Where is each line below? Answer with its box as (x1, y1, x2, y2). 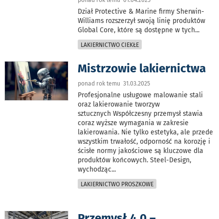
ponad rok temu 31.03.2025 (78, 80, 151, 87)
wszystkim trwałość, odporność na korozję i (78, 137, 211, 146)
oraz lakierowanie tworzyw (78, 100, 160, 109)
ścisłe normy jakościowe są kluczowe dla (78, 146, 204, 155)
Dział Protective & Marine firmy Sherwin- (78, 7, 205, 16)
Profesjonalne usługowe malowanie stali (78, 90, 203, 99)
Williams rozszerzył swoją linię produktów (78, 16, 206, 25)
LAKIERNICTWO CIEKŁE (81, 41, 139, 48)
